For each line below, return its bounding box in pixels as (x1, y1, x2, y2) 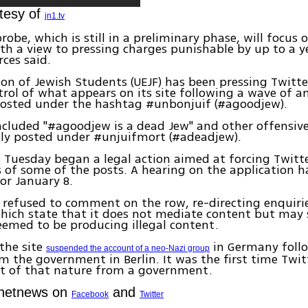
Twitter (140, 289, 164, 300)
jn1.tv (45, 11, 65, 21)
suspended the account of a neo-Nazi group (46, 243, 210, 254)
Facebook (71, 289, 109, 300)
